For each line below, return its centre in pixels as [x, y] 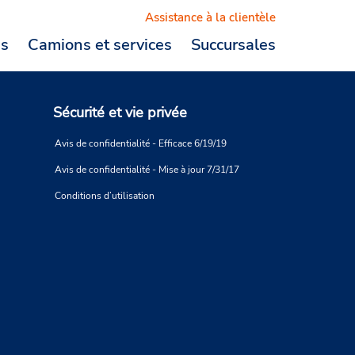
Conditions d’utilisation [105, 196]
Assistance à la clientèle [210, 17]
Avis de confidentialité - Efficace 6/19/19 [141, 144]
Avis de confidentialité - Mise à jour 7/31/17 [147, 170]
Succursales [233, 45]
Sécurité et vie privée [120, 113]
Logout [228, 63]
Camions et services [100, 45]
